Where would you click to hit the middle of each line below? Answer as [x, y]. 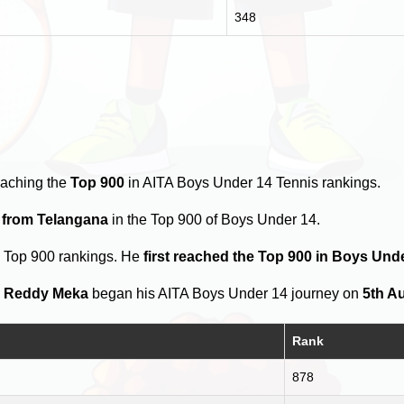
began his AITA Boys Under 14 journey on [226, 294]
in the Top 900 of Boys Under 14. [215, 220]
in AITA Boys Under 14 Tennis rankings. [253, 183]
